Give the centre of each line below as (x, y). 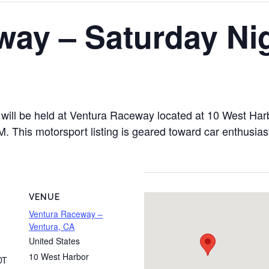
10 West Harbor (59, 256)
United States (54, 241)
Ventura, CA (52, 226)
